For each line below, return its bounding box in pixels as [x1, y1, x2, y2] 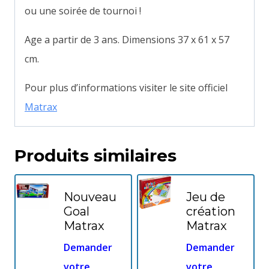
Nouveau [64, 189, 116, 204]
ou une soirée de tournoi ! [25, 4, 141, 17]
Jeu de [186, 189, 225, 204]
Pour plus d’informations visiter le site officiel [25, 80, 228, 94]
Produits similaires [14, 145, 177, 166]
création [186, 204, 235, 219]
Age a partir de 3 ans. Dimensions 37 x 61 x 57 [25, 32, 229, 46]
